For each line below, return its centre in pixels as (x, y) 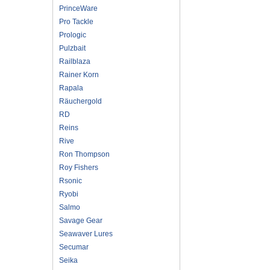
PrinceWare (78, 8)
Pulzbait (72, 48)
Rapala (71, 88)
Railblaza (75, 61)
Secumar (74, 247)
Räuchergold (80, 101)
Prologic (73, 35)
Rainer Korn (79, 74)
